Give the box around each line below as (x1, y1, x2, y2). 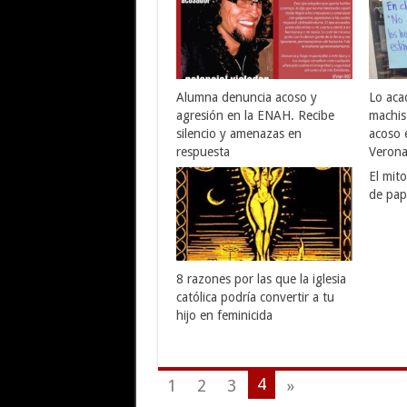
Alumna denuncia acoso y (175, 90, 317, 105)
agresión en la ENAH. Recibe (175, 108, 334, 124)
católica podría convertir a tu (175, 290, 334, 305)
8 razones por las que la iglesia (175, 272, 346, 287)
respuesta (175, 144, 230, 160)
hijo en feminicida (175, 308, 273, 323)
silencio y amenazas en (175, 126, 302, 142)
